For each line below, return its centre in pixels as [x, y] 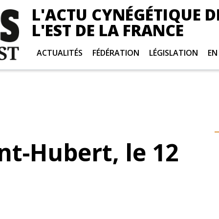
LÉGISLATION [174, 53]
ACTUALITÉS [60, 53]
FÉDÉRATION [116, 53]
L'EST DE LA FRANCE [108, 30]
